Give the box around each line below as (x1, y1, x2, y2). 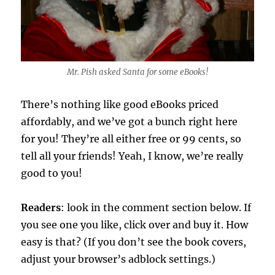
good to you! (21, 167, 83, 180)
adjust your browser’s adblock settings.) (21, 253, 216, 266)
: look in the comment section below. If (61, 201, 252, 214)
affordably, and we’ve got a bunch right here (21, 115, 238, 128)
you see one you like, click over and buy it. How (21, 219, 249, 231)
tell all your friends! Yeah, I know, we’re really (21, 150, 244, 163)
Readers (21, 201, 61, 214)
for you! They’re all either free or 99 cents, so (21, 133, 242, 145)
